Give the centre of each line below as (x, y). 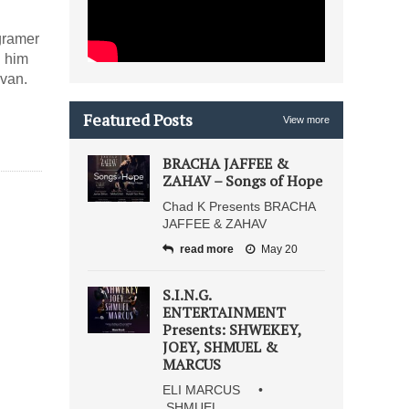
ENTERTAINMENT (224, 312)
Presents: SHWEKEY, (232, 330)
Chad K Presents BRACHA (239, 206)
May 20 (279, 249)
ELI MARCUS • (218, 390)
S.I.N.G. (187, 295)
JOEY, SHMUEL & (220, 347)
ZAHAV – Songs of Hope (242, 181)
